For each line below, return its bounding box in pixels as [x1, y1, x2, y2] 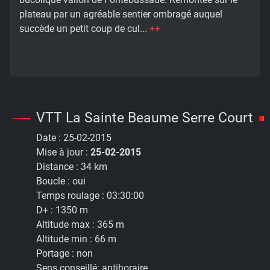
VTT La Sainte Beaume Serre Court [36, 108, 253, 126]
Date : [36, 131, 63, 143]
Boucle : [36, 175, 72, 187]
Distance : [36, 160, 81, 172]
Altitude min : [36, 233, 95, 245]
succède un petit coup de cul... [19, 22, 149, 34]
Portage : [36, 247, 77, 259]
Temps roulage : [36, 189, 107, 201]
